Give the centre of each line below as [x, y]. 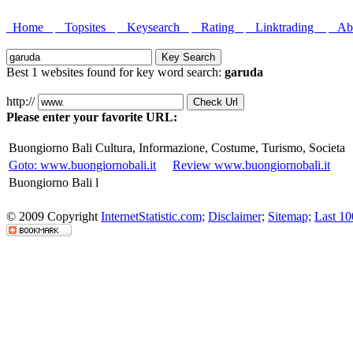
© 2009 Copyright [54, 216]
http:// [20, 101]
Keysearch [153, 27]
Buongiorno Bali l [54, 182]
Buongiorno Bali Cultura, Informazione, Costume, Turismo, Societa [177, 148]
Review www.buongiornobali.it [251, 165]
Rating [217, 27]
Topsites [85, 27]
